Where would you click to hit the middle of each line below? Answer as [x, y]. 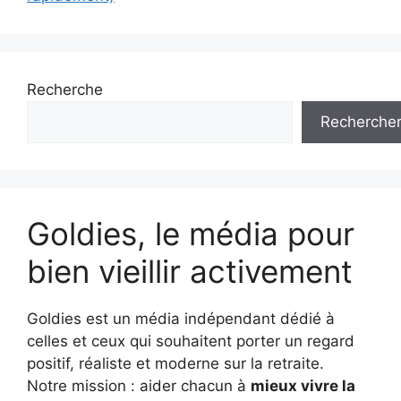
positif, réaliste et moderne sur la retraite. [175, 363]
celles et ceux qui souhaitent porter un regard [191, 341]
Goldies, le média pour [191, 233]
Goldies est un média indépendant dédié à [181, 318]
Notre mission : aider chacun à [139, 385]
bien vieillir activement [190, 271]
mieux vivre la [303, 385]
